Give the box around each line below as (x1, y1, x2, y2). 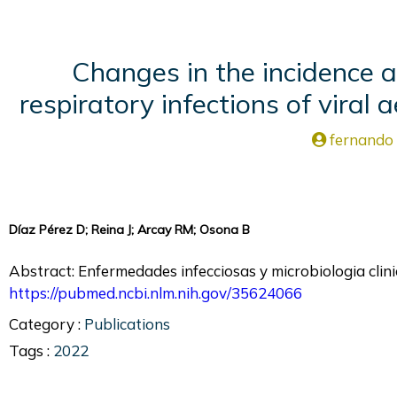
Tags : (9, 341, 50, 361)
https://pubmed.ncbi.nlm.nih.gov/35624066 (9, 284, 302, 303)
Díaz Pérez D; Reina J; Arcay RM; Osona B (9, 221, 250, 237)
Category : (9, 315, 81, 334)
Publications (84, 315, 170, 334)
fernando (330, 130, 394, 150)
